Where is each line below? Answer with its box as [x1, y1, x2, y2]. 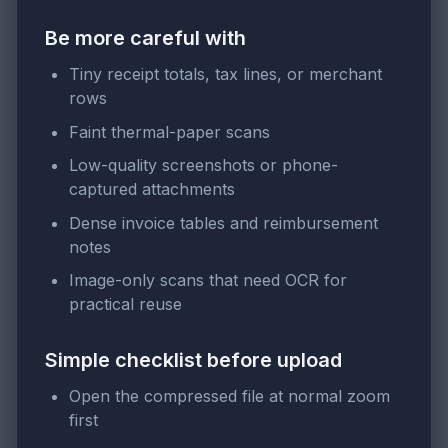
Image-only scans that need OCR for [69, 270, 347, 291]
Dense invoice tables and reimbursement [69, 212, 378, 233]
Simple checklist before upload [45, 348, 342, 373]
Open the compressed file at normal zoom [69, 386, 390, 407]
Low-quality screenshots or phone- [69, 155, 338, 176]
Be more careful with [45, 26, 246, 50]
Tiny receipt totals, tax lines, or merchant [69, 64, 382, 84]
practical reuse [69, 294, 182, 315]
